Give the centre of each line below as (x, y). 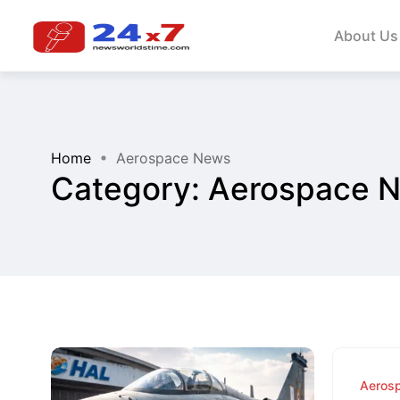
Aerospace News (173, 158)
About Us (366, 36)
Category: (129, 188)
